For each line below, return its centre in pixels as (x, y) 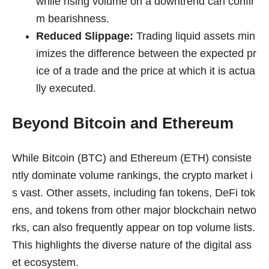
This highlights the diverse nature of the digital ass (132, 245)
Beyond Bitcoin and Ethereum (123, 123)
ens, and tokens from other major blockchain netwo (134, 210)
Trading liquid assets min (194, 36)
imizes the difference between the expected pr (146, 53)
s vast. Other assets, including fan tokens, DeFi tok (134, 193)
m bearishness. (73, 18)
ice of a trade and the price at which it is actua (146, 71)
